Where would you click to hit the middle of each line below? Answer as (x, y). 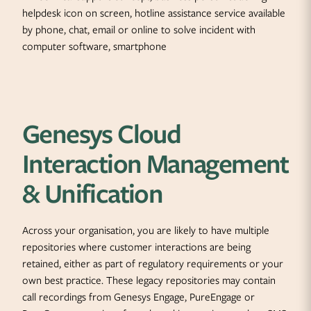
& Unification (93, 193)
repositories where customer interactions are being (136, 247)
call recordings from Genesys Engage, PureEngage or (138, 297)
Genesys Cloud (102, 134)
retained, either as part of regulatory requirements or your (153, 264)
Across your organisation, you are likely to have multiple (146, 230)
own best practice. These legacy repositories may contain (149, 280)
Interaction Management (155, 163)
